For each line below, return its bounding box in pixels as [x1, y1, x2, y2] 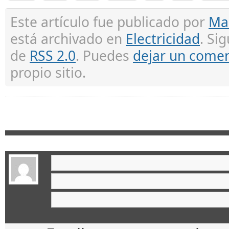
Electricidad [126, 29, 200, 48]
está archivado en [10, 29, 126, 48]
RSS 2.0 [30, 46, 76, 65]
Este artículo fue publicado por [10, 12, 209, 31]
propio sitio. [10, 63, 86, 82]
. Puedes [76, 46, 133, 65]
